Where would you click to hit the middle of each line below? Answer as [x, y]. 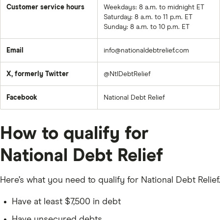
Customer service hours [45, 7]
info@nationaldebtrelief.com [146, 51]
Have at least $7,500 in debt [66, 202]
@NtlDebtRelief [127, 74]
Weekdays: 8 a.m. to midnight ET [154, 7]
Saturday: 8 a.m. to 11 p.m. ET [148, 17]
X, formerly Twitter [38, 74]
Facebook [22, 98]
